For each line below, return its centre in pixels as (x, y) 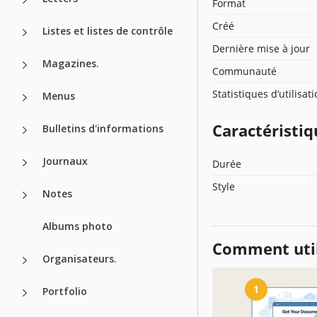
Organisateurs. (80, 258)
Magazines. (71, 63)
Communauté (244, 71)
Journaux (65, 161)
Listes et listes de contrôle (108, 30)
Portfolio (65, 291)
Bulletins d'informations (103, 128)
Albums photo (77, 226)
